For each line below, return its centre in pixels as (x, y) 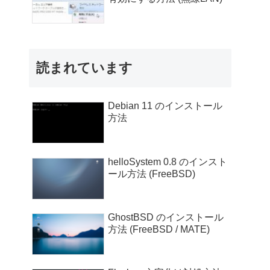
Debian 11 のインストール (165, 106)
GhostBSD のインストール (166, 217)
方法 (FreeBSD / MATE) (159, 229)
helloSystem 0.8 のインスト (168, 162)
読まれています (84, 68)
